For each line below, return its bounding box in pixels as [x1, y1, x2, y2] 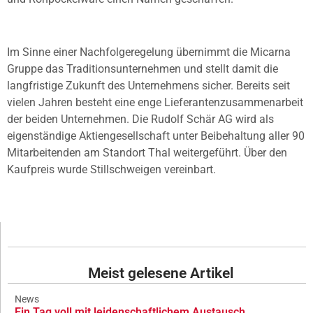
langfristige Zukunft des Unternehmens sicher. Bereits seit [7, 79, 290, 93]
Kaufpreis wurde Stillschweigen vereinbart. [7, 163, 216, 177]
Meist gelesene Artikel [87, 265, 233, 282]
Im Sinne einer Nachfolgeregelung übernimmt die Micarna [7, 45, 291, 59]
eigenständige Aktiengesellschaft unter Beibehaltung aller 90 [7, 129, 305, 143]
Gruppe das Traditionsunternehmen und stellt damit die [7, 62, 278, 76]
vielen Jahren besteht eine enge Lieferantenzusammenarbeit [7, 96, 303, 110]
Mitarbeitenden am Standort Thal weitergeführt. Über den [7, 146, 287, 160]
